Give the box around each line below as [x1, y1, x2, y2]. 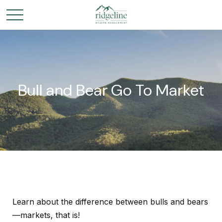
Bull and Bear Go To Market [18, 80, 204, 101]
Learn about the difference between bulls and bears [12, 197, 208, 207]
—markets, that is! [12, 210, 80, 220]
